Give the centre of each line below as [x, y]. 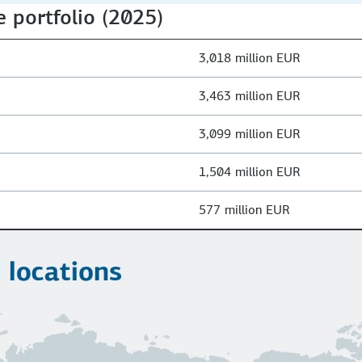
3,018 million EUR [250, 57]
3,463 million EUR [250, 95]
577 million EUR [244, 209]
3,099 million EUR [250, 133]
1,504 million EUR [250, 171]
